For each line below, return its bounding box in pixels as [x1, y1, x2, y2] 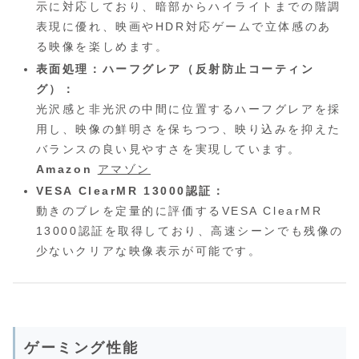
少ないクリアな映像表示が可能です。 [35, 244, 262, 258]
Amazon [35, 162, 93, 175]
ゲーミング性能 [24, 339, 139, 356]
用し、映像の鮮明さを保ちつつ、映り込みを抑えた [35, 122, 341, 135]
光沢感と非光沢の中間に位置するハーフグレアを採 [35, 102, 341, 115]
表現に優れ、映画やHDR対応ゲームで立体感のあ [35, 19, 332, 33]
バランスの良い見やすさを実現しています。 [35, 142, 301, 155]
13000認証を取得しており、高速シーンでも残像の [35, 224, 344, 238]
